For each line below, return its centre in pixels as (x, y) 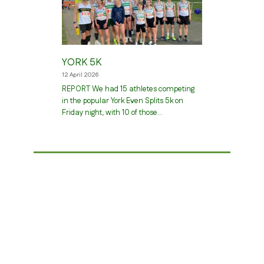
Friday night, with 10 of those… (112, 113)
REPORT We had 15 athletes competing (128, 89)
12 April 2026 (80, 75)
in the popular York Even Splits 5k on (122, 101)
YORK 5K (81, 62)
